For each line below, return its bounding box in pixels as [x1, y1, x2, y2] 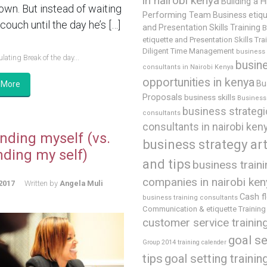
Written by [24, 178, 60, 188]
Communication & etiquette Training [142, 204, 266, 214]
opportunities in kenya [142, 76, 254, 90]
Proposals [142, 92, 182, 103]
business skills [184, 92, 235, 103]
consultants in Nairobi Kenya [142, 63, 234, 72]
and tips [142, 156, 191, 172]
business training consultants [142, 194, 238, 202]
